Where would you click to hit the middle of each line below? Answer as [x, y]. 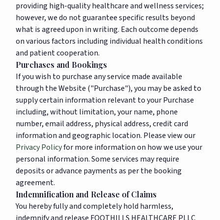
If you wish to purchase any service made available [99, 77]
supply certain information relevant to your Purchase [105, 100]
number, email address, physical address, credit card [102, 124]
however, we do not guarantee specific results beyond [105, 18]
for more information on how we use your [132, 147]
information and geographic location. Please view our [106, 136]
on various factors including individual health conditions [109, 41]
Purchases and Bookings [61, 65]
